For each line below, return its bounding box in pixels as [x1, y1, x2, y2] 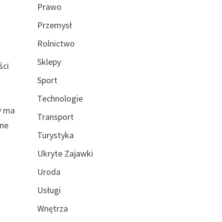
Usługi [37, 184, 61, 196]
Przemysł [37, 19, 72, 31]
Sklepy [37, 56, 61, 67]
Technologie [37, 93, 83, 104]
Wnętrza [37, 203, 68, 214]
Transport [37, 111, 74, 122]
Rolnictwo [37, 38, 75, 49]
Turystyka [37, 129, 74, 141]
